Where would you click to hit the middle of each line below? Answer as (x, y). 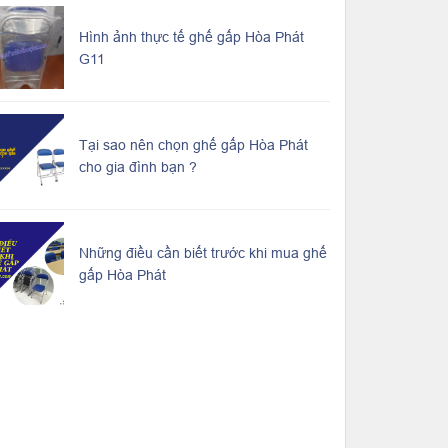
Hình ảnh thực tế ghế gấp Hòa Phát (191, 36)
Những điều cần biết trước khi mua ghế (202, 252)
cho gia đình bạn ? (137, 166)
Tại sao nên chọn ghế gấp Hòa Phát (193, 144)
